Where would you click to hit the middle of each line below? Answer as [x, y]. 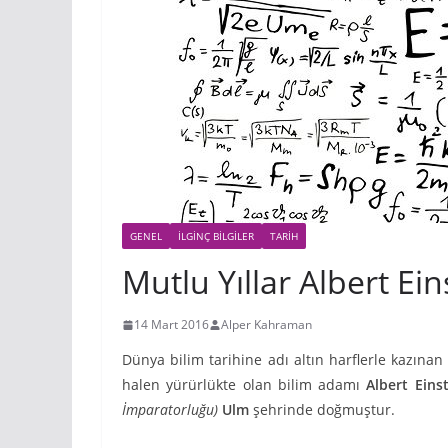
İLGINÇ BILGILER [216, 236]
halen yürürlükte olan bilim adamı [244, 384]
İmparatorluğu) [170, 409]
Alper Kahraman [266, 324]
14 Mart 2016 [171, 324]
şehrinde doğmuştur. [322, 409]
